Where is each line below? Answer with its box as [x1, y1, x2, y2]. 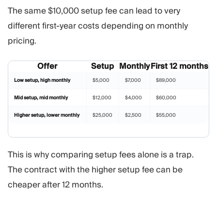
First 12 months [150, 61, 208, 72]
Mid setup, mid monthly [14, 94, 68, 101]
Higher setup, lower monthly [14, 112, 79, 119]
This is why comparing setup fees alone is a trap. [8, 149, 194, 160]
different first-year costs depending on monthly [8, 20, 188, 31]
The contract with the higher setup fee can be [8, 164, 183, 175]
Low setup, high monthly [14, 77, 70, 84]
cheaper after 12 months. [8, 179, 103, 190]
